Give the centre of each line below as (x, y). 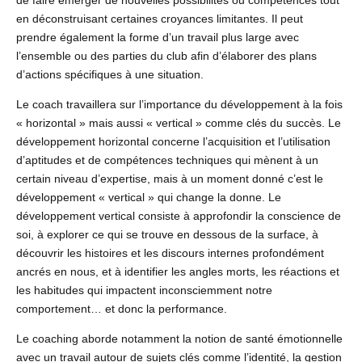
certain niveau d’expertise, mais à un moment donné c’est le (170, 179)
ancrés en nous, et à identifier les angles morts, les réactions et (178, 272)
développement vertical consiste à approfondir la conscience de (179, 216)
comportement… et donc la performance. (122, 309)
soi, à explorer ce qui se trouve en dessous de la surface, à (167, 235)
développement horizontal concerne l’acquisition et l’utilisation (173, 142)
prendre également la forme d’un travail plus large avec (158, 38)
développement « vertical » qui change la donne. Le (149, 198)
